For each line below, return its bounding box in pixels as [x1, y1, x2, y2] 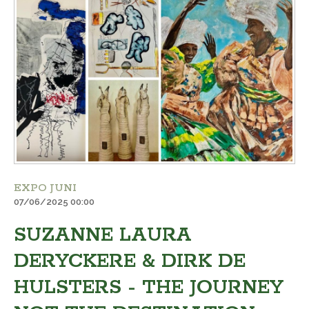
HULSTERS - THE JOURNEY [14, 275, 283, 300]
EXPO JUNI [14, 180, 77, 195]
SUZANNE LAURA [14, 222, 192, 248]
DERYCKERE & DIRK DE [14, 248, 246, 274]
